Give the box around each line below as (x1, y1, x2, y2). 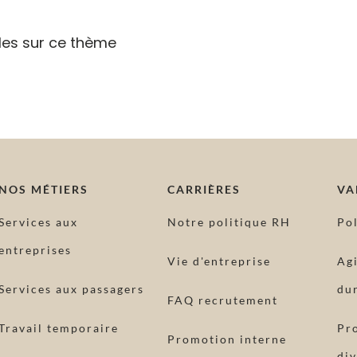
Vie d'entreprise (167, 253, 272, 268)
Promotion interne (167, 331, 288, 346)
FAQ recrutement (167, 292, 279, 307)
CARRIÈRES (167, 182, 241, 196)
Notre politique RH (167, 214, 292, 229)
